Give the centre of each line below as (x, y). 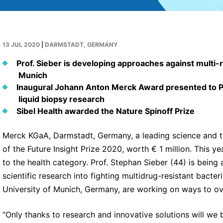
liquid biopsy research (61, 99)
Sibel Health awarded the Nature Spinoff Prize (106, 111)
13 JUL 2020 (21, 44)
